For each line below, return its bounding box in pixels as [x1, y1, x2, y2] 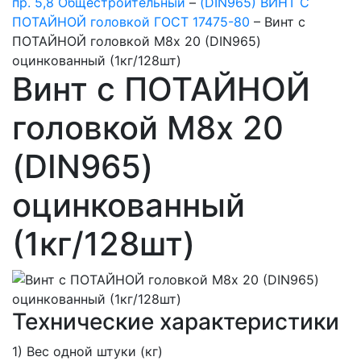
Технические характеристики [12, 308, 339, 335]
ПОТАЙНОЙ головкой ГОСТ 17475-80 [12, 14, 254, 30]
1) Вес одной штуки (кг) [12, 343, 163, 359]
